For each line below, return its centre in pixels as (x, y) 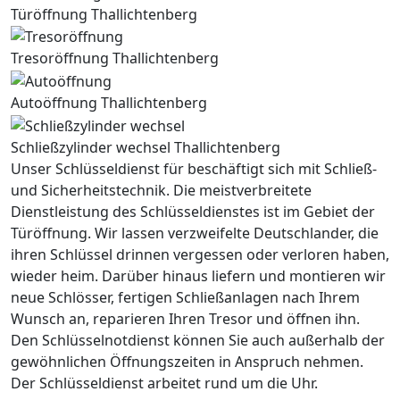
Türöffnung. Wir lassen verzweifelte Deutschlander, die (195, 233)
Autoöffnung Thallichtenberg (109, 103)
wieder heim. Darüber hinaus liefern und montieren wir (198, 275)
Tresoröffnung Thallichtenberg (115, 58)
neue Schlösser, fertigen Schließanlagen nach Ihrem (185, 297)
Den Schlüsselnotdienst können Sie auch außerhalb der (198, 340)
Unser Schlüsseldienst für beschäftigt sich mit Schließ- (194, 168)
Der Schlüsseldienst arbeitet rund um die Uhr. (164, 383)
